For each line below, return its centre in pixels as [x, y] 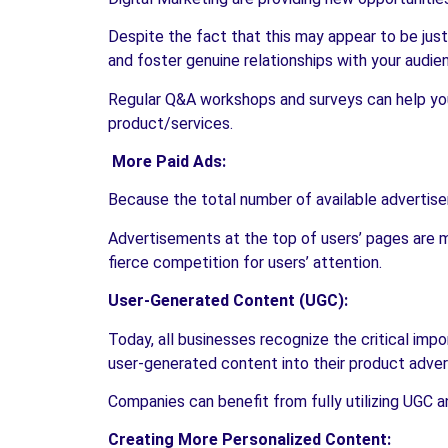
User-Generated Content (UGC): [228, 301]
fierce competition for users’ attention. [245, 262]
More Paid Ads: [167, 162]
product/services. [170, 123]
